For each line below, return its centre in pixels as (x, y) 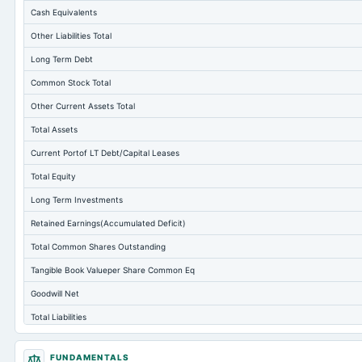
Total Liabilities (59, 317)
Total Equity (53, 176)
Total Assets (54, 129)
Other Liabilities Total (71, 36)
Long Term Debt (62, 59)
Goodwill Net (55, 293)
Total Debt (51, 340)
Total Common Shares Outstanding (98, 246)
